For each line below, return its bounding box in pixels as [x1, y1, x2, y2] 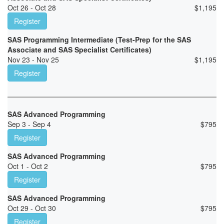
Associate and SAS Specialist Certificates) [7, 44, 151, 55]
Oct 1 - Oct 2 [7, 161, 48, 171]
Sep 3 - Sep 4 [7, 119, 51, 129]
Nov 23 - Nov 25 [7, 54, 59, 65]
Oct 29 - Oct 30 [7, 203, 56, 213]
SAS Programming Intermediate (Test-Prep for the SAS [7, 34, 191, 45]
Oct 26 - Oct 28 [7, 2, 56, 13]
